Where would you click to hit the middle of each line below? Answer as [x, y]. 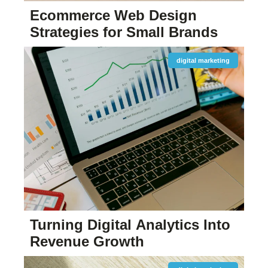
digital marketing [203, 60]
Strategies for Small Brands [124, 32]
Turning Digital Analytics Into [130, 224]
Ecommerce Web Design [113, 15]
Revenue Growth [87, 241]
